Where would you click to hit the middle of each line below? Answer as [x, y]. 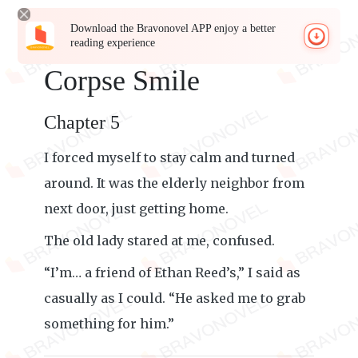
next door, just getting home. [136, 209]
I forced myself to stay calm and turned [169, 157]
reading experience [113, 43]
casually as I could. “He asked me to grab [175, 298]
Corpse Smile [122, 81]
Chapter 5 [82, 122]
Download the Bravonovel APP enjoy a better [173, 28]
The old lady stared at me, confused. [159, 241]
